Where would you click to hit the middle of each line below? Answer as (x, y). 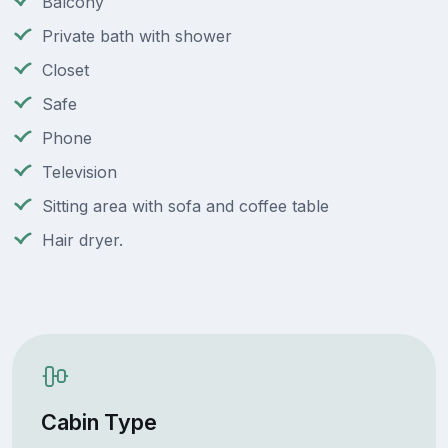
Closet (65, 70)
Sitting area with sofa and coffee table (185, 206)
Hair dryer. (82, 240)
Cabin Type (98, 421)
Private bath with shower (137, 36)
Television (79, 172)
